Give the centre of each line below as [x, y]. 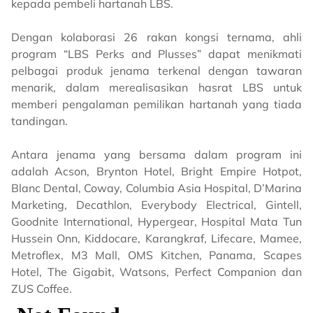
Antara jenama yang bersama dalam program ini [156, 155]
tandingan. [39, 121]
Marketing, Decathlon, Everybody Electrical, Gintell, [156, 205]
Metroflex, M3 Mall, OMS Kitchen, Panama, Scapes [156, 255]
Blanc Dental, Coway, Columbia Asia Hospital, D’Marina [156, 188]
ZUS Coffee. [42, 289]
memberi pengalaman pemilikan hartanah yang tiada [156, 104]
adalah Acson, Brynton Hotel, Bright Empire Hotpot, [156, 172]
